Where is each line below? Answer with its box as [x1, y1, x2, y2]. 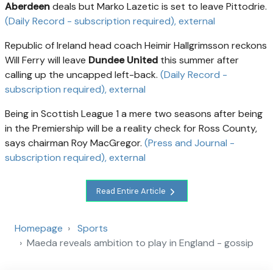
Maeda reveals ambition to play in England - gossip [27, 236, 253, 250]
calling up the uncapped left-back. [5, 68, 160, 82]
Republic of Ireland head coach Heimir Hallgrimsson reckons [5, 39, 267, 52]
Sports [77, 222, 108, 235]
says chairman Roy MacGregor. [5, 136, 144, 150]
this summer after [158, 54, 239, 67]
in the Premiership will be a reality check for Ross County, [5, 122, 257, 135]
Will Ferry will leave [5, 54, 88, 67]
